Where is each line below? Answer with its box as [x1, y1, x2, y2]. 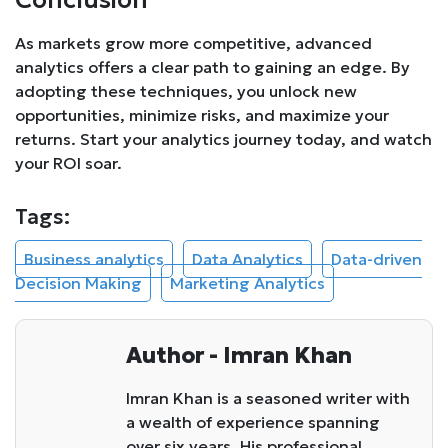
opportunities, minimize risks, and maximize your [15, 104, 389, 125]
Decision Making [15, 272, 142, 293]
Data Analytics [192, 248, 303, 269]
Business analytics [24, 248, 164, 269]
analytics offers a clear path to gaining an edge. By [15, 56, 410, 77]
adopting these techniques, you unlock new [15, 80, 357, 101]
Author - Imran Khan [126, 341, 352, 369]
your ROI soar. [15, 152, 122, 173]
